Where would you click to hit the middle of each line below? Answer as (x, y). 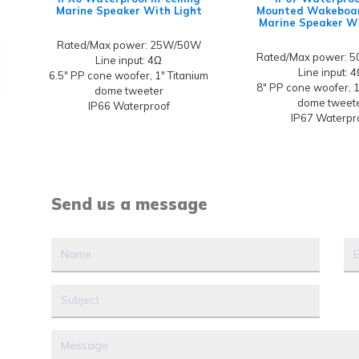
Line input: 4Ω (129, 61)
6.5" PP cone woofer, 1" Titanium (129, 76)
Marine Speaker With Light (129, 11)
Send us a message (129, 204)
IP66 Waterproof (129, 106)
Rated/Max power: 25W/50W (129, 45)
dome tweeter (129, 91)
